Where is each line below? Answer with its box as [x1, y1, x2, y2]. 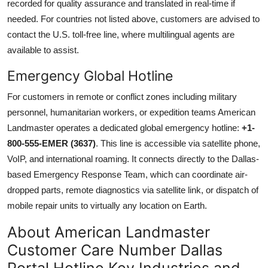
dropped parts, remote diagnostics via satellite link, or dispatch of [7, 184, 258, 195]
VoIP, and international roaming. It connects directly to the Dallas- [7, 153, 259, 164]
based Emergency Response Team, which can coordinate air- [7, 169, 248, 179]
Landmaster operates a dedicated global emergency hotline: [7, 122, 242, 133]
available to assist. [7, 44, 79, 55]
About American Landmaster [7, 223, 210, 241]
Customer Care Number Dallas [7, 240, 223, 259]
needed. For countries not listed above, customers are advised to [7, 13, 260, 24]
